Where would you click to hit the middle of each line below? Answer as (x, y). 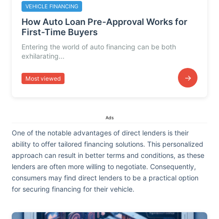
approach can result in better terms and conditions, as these (108, 155)
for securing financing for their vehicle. (73, 189)
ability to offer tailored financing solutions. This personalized (108, 144)
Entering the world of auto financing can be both (99, 47)
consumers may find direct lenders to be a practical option (105, 178)
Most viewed (43, 78)
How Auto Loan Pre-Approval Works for (104, 22)
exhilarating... (43, 56)
